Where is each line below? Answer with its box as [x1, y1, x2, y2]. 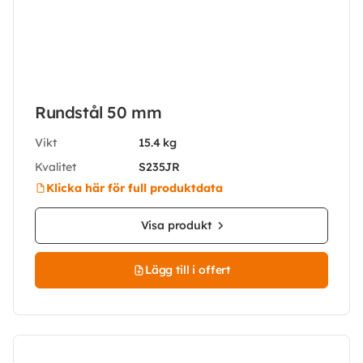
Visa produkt [140, 218, 211, 233]
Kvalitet [35, 159, 76, 174]
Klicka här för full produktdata [46, 180, 223, 195]
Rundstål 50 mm [35, 101, 162, 122]
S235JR [139, 159, 181, 174]
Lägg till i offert [144, 263, 231, 277]
